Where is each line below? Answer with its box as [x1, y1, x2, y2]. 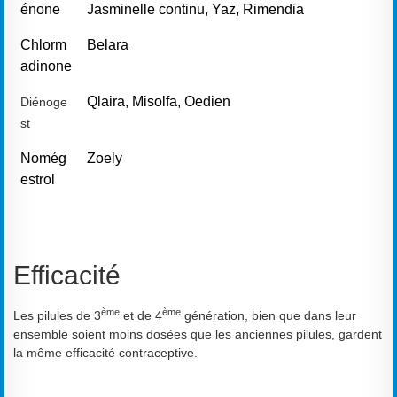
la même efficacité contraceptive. [13, 345, 198, 360]
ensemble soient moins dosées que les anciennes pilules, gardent [13, 326, 382, 341]
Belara [87, 36, 128, 52]
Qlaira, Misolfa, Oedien [87, 93, 230, 109]
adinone [20, 58, 72, 74]
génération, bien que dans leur [181, 307, 356, 323]
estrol [20, 171, 55, 187]
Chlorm [20, 36, 66, 52]
